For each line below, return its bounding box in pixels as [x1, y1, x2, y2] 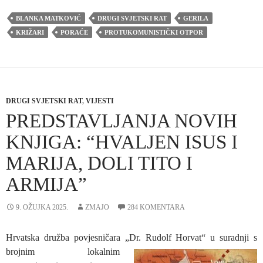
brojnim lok [6, 246, 99, 257]
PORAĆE [60, 28, 88, 36]
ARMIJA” [6, 173, 87, 195]
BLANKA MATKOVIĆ [16, 14, 81, 22]
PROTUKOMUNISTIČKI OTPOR [104, 28, 203, 36]
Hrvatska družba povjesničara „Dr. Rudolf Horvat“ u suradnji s [6, 232, 257, 242]
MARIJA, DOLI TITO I [6, 152, 193, 174]
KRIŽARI [16, 28, 44, 36]
